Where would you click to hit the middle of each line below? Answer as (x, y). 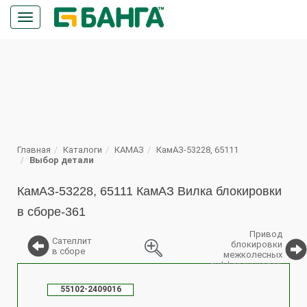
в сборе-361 (51, 212)
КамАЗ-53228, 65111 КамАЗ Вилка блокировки (149, 191)
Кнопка (46, 19)
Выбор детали (62, 160)
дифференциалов (246, 265)
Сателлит (72, 241)
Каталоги (83, 150)
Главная (34, 150)
